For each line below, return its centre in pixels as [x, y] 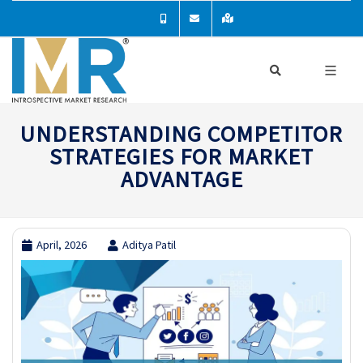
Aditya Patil [149, 245]
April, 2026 [62, 245]
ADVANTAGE [181, 179]
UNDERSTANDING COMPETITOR [181, 134]
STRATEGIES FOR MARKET [181, 156]
